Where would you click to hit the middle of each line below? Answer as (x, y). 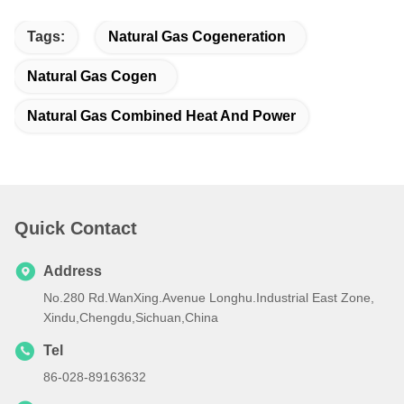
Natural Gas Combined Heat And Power (161, 116)
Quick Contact (76, 229)
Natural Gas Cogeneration (197, 37)
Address (73, 271)
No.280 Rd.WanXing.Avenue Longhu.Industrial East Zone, (209, 298)
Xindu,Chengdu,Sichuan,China (131, 318)
